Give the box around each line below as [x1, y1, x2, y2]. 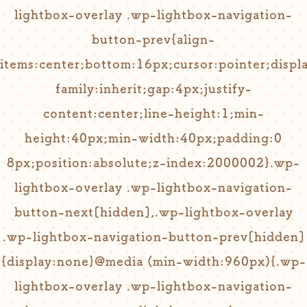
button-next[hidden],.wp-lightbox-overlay [14, 206, 293, 218]
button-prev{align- [92, 33, 215, 45]
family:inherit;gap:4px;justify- [55, 82, 252, 95]
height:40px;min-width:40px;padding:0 [25, 132, 282, 144]
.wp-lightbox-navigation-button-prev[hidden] [2, 230, 305, 243]
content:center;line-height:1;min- [42, 107, 265, 119]
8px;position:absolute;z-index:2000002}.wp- [7, 156, 300, 169]
